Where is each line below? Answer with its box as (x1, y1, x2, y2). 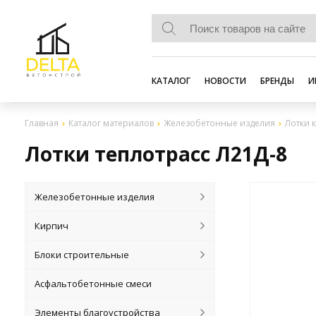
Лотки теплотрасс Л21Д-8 (25, 140, 287, 167)
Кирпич (35, 219, 69, 232)
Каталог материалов (68, 117, 154, 129)
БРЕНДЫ (260, 75, 294, 87)
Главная (25, 117, 59, 129)
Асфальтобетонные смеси (35, 277, 152, 290)
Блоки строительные (35, 248, 130, 261)
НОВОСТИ (205, 75, 246, 87)
